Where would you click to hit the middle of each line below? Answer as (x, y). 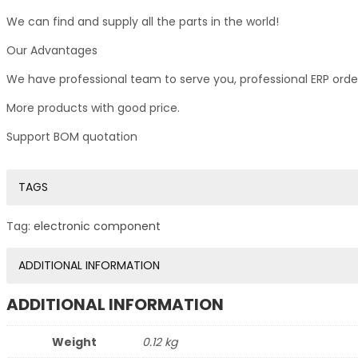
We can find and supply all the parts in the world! (143, 21)
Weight (74, 342)
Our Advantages (52, 50)
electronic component (97, 226)
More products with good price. (93, 107)
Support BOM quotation (72, 136)
